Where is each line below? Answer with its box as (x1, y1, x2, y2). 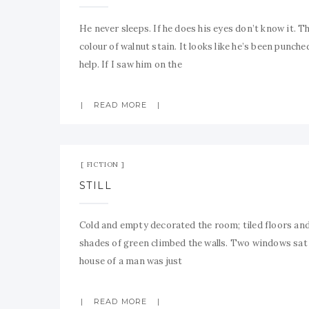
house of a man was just (79, 255, 183, 267)
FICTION (86, 160, 119, 169)
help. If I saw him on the (79, 59, 182, 70)
